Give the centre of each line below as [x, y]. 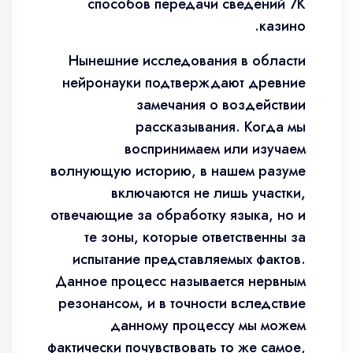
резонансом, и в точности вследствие [182, 303]
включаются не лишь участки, [208, 193]
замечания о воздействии [221, 105]
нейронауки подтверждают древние [184, 83]
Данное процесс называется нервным [180, 281]
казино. [282, 26]
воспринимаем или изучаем [215, 149]
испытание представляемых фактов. [189, 259]
